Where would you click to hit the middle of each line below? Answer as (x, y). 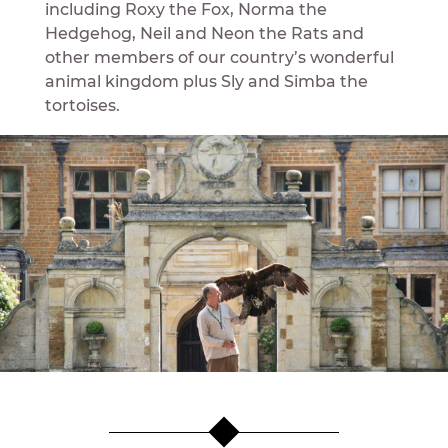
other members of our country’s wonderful (219, 57)
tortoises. (82, 105)
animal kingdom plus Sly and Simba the (206, 81)
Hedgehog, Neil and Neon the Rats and (204, 33)
